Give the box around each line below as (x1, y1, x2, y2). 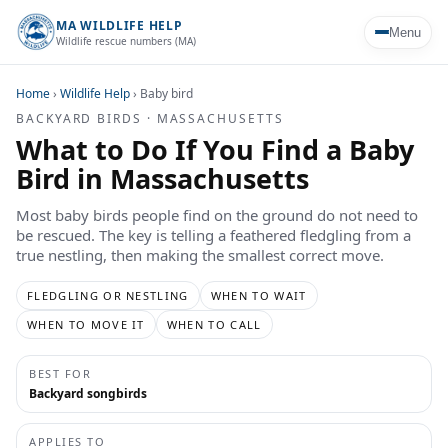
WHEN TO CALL (166, 317, 262, 332)
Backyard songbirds (29, 385, 147, 402)
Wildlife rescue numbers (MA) (56, 33, 196, 48)
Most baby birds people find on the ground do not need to (16, 205, 418, 225)
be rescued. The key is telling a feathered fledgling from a (16, 225, 411, 245)
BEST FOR (29, 366, 92, 381)
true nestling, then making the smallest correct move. (16, 245, 384, 265)
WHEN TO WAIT (210, 288, 307, 303)
